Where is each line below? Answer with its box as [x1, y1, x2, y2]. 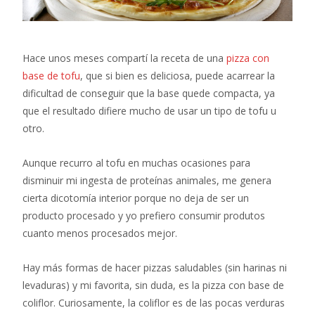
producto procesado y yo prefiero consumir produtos [22, 208, 265, 222]
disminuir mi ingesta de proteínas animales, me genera [22, 173, 271, 187]
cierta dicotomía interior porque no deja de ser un [22, 191, 249, 205]
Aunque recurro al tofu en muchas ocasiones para [22, 155, 250, 169]
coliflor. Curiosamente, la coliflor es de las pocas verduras [22, 295, 285, 309]
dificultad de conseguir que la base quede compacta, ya [22, 86, 275, 100]
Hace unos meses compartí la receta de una [22, 51, 226, 65]
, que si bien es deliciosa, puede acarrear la [80, 68, 275, 82]
